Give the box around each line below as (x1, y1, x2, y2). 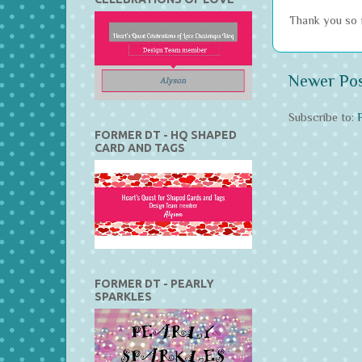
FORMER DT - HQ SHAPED (95, 128, 237, 141)
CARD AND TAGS (95, 141, 185, 154)
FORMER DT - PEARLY (95, 276, 214, 290)
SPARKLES (95, 289, 152, 303)
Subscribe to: (288, 110, 357, 124)
